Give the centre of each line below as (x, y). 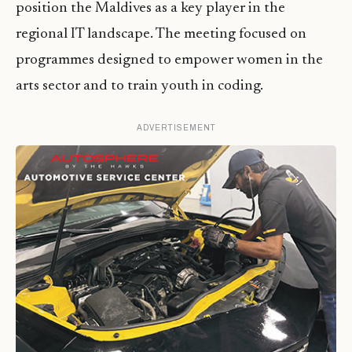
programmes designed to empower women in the (169, 60)
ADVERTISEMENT (176, 128)
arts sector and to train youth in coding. (139, 86)
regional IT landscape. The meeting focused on (161, 35)
